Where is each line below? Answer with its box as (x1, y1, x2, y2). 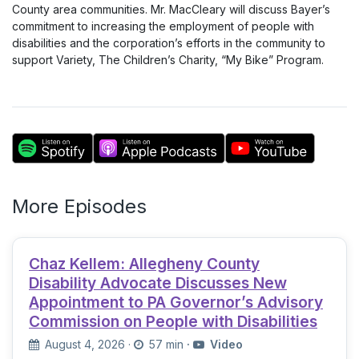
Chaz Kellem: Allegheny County (29, 254, 260, 273)
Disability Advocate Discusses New (29, 273, 287, 292)
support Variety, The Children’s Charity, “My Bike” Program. (12, 53, 324, 67)
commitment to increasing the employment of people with (12, 19, 314, 33)
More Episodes (12, 195, 147, 218)
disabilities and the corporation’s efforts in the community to (12, 36, 325, 50)
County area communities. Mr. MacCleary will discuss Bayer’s (12, 2, 330, 16)
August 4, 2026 (42, 337, 128, 352)
